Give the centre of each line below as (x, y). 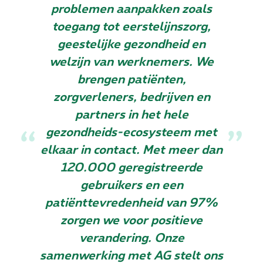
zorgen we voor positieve (131, 221)
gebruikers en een (131, 186)
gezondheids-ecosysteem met (131, 133)
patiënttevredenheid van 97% (131, 203)
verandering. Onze (131, 239)
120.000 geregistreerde (131, 168)
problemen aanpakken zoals (131, 10)
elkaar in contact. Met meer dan (131, 151)
